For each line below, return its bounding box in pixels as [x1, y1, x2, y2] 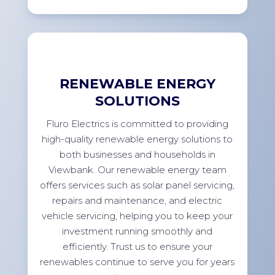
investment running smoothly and [62, 225, 213, 238]
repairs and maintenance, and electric [52, 195, 223, 207]
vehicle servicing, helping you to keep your [42, 210, 233, 222]
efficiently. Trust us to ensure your [62, 241, 212, 253]
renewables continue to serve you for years [40, 256, 235, 268]
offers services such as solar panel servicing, [40, 179, 235, 192]
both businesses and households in [59, 149, 215, 161]
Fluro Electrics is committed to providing [46, 118, 229, 130]
